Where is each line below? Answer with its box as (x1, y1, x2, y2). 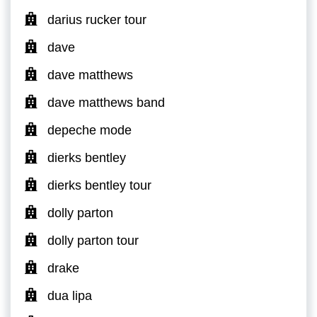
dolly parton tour (47, 233, 139, 248)
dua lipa (47, 288, 92, 303)
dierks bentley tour (47, 178, 151, 192)
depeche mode (47, 122, 132, 137)
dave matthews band (47, 95, 165, 110)
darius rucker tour (47, 12, 146, 27)
